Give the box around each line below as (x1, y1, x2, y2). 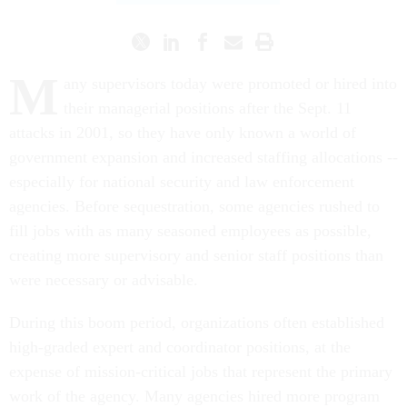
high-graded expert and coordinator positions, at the (9, 338, 351, 356)
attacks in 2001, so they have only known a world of (9, 124, 356, 142)
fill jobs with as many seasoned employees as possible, (9, 222, 372, 240)
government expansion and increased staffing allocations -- (9, 148, 398, 166)
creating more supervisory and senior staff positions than (9, 246, 383, 264)
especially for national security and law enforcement (9, 173, 354, 191)
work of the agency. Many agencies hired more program (9, 387, 380, 405)
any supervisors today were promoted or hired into (64, 74, 397, 93)
